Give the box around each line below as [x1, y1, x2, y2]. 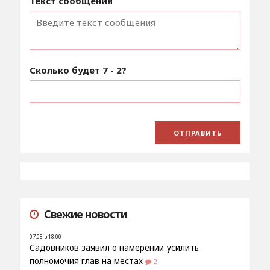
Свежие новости [43, 206, 127, 221]
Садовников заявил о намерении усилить [29, 242, 199, 253]
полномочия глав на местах [29, 255, 143, 266]
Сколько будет [29, 63, 102, 76]
